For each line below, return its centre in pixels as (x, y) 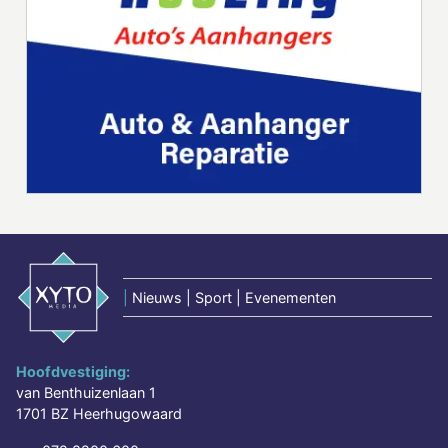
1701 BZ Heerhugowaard (99, 414)
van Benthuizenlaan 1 (86, 393)
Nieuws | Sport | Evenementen (234, 298)
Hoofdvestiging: (73, 372)
